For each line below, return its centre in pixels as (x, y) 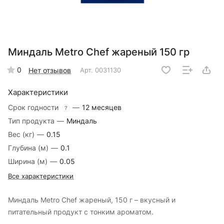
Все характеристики (41, 176)
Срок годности (34, 107)
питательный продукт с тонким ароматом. (81, 212)
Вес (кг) (22, 134)
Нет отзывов (50, 70)
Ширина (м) (29, 161)
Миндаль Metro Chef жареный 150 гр (99, 52)
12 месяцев (102, 107)
